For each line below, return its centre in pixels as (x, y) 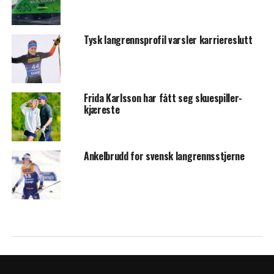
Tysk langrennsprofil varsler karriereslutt (168, 40)
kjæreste (102, 110)
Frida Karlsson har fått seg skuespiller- (163, 98)
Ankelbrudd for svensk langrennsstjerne (164, 156)
